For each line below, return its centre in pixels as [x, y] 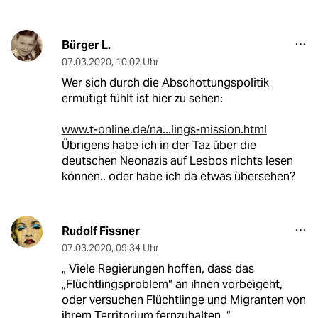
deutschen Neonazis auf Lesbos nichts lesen [177, 161]
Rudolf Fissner [100, 231]
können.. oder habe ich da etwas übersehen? [178, 177]
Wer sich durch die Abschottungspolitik [165, 83]
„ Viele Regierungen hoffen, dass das [158, 269]
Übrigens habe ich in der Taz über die [159, 146]
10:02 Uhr [137, 62]
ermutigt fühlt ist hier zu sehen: [142, 99]
